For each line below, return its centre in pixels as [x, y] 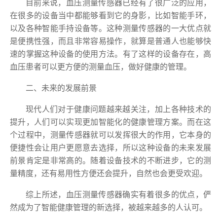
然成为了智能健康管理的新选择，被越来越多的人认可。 [109, 208]
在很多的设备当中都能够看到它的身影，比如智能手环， [110, 16]
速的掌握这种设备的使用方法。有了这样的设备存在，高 [110, 54]
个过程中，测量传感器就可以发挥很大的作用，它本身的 [110, 135]
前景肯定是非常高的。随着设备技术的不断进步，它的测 [110, 161]
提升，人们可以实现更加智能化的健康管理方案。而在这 [110, 122]
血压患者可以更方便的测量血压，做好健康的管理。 [101, 67]
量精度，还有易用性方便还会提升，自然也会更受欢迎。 [109, 174]
